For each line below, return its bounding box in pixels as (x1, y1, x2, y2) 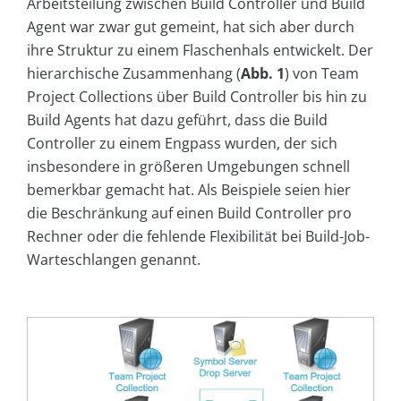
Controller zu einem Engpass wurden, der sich (27, 133, 337, 154)
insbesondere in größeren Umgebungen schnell (27, 157, 350, 177)
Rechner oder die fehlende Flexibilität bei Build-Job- (27, 226, 370, 247)
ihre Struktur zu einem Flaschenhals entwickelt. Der (27, 40, 373, 61)
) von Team (285, 64, 359, 84)
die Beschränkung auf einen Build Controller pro (27, 203, 352, 224)
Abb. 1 (241, 64, 285, 84)
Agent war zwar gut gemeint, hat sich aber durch (27, 17, 354, 38)
